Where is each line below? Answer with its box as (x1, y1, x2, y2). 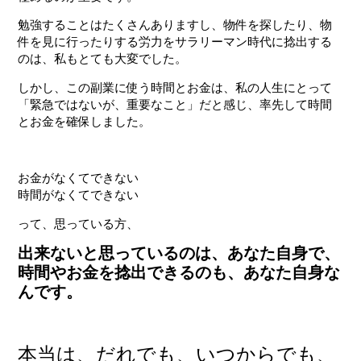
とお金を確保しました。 (18, 113, 151, 129)
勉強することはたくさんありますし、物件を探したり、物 (18, 17, 333, 33)
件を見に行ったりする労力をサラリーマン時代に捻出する (18, 34, 333, 50)
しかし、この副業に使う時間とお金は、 (18, 79, 236, 95)
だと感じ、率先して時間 (199, 96, 333, 112)
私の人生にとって (235, 79, 333, 95)
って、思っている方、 (18, 215, 139, 231)
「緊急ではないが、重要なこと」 (18, 96, 200, 112)
